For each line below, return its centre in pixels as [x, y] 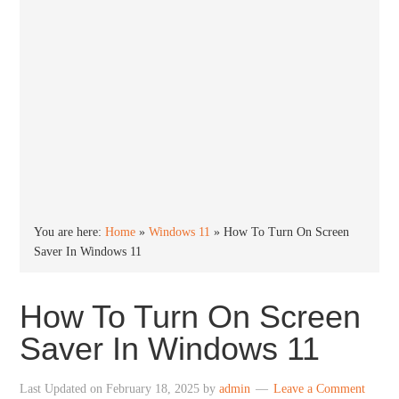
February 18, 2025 [153, 389]
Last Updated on [63, 389]
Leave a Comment [320, 389]
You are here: [70, 232]
